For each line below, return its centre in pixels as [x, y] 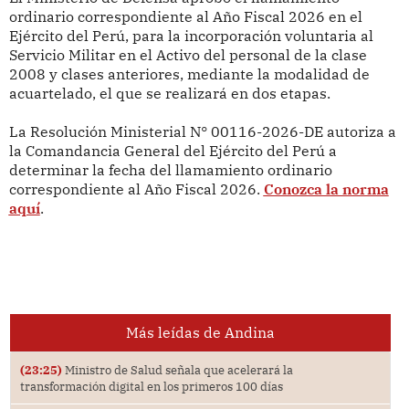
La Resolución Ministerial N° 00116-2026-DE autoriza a [202, 132]
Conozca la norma [326, 189]
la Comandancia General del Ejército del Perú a [173, 151]
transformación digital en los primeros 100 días [151, 386]
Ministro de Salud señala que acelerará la [177, 369]
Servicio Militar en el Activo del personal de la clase [188, 55]
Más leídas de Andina [200, 332]
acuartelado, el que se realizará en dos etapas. [169, 94]
